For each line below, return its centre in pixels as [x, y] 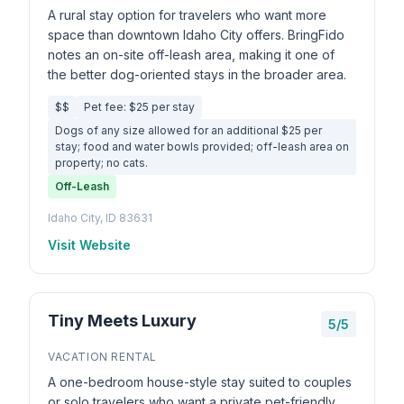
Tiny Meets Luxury [122, 321]
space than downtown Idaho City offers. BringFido [196, 35]
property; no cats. [101, 163]
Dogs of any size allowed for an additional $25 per [188, 130]
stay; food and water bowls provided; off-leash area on [202, 147]
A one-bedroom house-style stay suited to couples [200, 382]
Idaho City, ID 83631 [100, 218]
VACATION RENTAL [102, 357]
